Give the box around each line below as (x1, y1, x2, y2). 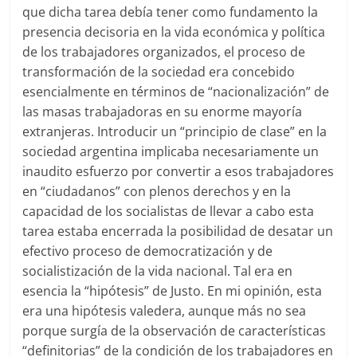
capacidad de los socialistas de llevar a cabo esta (22, 202, 315, 221)
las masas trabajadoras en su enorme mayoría (22, 103, 303, 121)
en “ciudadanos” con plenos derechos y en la (22, 182, 292, 201)
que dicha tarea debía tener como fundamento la (22, 3, 319, 22)
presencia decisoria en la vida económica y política (22, 23, 326, 41)
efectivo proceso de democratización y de (22, 242, 273, 261)
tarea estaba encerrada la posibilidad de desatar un (22, 222, 334, 241)
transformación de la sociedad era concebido (22, 63, 296, 81)
